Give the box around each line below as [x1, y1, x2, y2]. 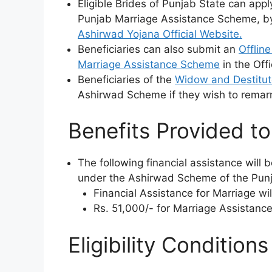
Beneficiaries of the [78, 73, 175, 86]
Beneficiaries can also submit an [78, 42, 239, 55]
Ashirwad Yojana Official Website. [78, 27, 242, 40]
